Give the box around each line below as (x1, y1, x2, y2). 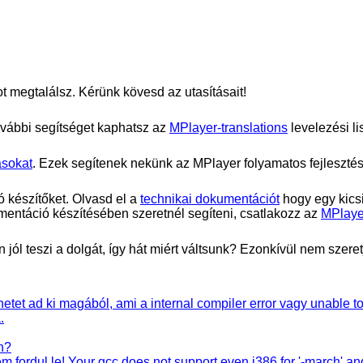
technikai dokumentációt (140, 191, 280, 206)
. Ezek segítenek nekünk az (32, 156, 193, 170)
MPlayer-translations (169, 120, 288, 135)
